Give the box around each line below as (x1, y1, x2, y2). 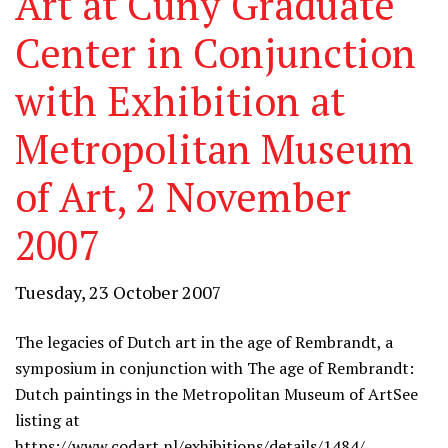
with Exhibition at (15, 74, 345, 127)
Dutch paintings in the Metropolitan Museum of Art (15, 383, 393, 405)
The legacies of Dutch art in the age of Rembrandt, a (15, 331, 393, 353)
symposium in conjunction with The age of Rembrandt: (15, 357, 414, 379)
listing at (15, 409, 80, 431)
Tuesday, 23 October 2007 (15, 280, 222, 304)
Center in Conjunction (15, 26, 416, 79)
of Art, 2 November (15, 170, 351, 223)
